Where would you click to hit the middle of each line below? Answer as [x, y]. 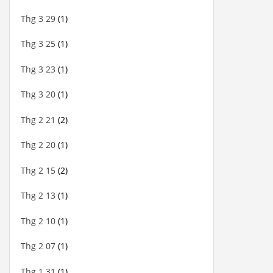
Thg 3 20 [38, 94]
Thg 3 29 [38, 18]
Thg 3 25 [38, 44]
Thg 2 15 [38, 170]
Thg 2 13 [38, 196]
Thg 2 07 [38, 246]
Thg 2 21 [38, 119]
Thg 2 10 [38, 221]
